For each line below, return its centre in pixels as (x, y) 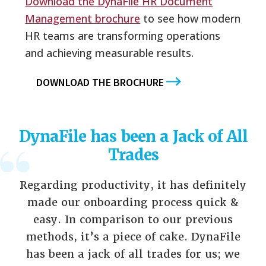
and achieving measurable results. (110, 53)
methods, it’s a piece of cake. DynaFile (133, 236)
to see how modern (191, 18)
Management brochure (83, 18)
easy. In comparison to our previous (133, 219)
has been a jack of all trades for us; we (133, 254)
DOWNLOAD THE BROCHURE (100, 83)
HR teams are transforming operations (123, 35)
